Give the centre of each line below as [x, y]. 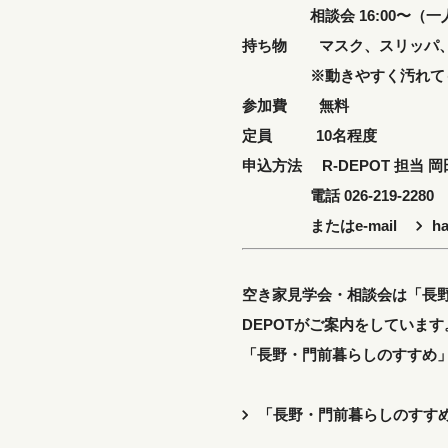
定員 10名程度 [309, 135]
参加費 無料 [295, 105]
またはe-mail [329, 225]
